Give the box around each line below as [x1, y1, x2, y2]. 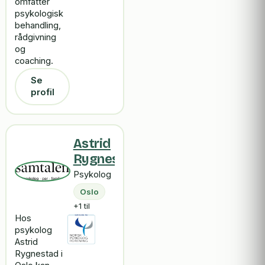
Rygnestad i [15, 248, 63, 260]
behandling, [15, 20, 62, 31]
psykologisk [15, 8, 64, 20]
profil [30, 87, 54, 98]
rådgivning [15, 32, 57, 43]
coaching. [15, 56, 54, 67]
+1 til [73, 201, 90, 211]
